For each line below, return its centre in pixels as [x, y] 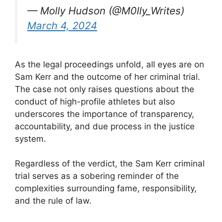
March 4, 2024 [62, 26]
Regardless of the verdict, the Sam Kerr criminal [110, 164]
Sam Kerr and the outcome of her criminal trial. [108, 77]
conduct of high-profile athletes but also [95, 101]
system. [30, 139]
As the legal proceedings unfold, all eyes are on [110, 64]
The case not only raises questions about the [105, 89]
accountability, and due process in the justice [105, 126]
